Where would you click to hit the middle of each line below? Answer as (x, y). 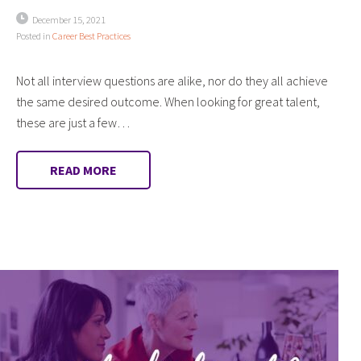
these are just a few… (73, 122)
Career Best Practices (91, 35)
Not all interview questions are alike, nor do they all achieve (172, 80)
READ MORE (83, 170)
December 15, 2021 (69, 19)
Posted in (34, 35)
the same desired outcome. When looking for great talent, (168, 101)
